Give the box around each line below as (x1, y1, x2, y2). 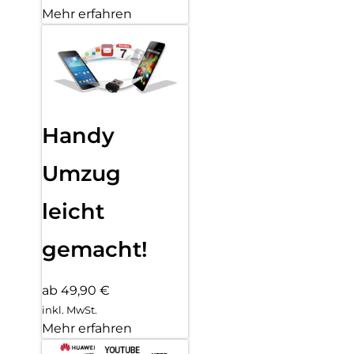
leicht (42, 198, 104, 224)
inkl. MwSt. (42, 303, 97, 317)
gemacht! (42, 235, 148, 262)
